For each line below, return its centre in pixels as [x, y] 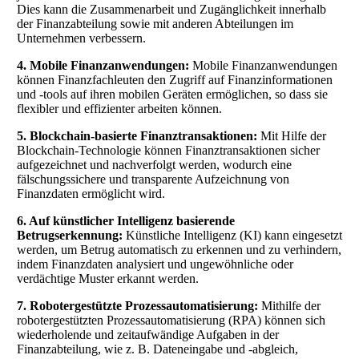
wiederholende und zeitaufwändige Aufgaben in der [148, 334]
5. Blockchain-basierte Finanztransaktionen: [139, 135]
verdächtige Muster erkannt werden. [108, 278]
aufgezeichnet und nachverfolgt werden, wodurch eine [154, 164]
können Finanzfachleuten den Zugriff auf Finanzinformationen [175, 79]
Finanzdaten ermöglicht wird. [91, 193]
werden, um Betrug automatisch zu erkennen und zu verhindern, [179, 249]
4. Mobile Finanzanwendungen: [103, 65]
